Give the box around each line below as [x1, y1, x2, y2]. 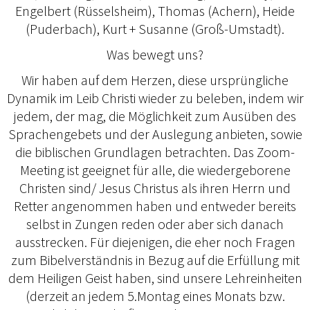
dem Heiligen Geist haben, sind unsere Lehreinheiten [8, 269, 302, 287]
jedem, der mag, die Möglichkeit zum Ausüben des [14, 107, 296, 125]
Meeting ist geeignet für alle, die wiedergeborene [19, 161, 291, 179]
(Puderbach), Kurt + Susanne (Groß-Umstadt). [26, 20, 284, 38]
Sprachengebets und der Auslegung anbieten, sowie [8, 125, 302, 143]
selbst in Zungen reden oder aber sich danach [26, 215, 284, 233]
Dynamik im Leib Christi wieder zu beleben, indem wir [6, 89, 304, 107]
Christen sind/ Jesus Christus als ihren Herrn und [19, 179, 291, 197]
